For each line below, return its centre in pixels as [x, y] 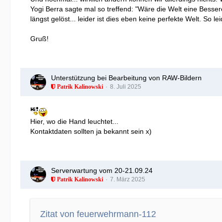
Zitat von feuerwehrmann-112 [98, 214]
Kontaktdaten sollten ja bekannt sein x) [91, 131]
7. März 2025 [128, 179]
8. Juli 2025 [126, 87]
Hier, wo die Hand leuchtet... [74, 121]
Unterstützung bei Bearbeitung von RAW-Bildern [126, 78]
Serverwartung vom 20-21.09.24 [102, 170]
